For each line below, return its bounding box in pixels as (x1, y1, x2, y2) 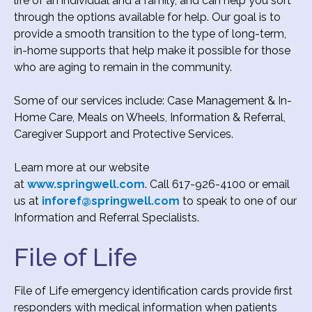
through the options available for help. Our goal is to (14, 10, 281, 24)
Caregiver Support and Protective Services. (14, 127, 233, 141)
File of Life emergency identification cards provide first (14, 283, 292, 297)
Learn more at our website (14, 160, 149, 174)
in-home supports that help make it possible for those (14, 43, 290, 57)
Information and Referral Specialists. (14, 210, 199, 224)
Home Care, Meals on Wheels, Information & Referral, (14, 110, 286, 124)
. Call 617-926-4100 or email (145, 177, 290, 191)
